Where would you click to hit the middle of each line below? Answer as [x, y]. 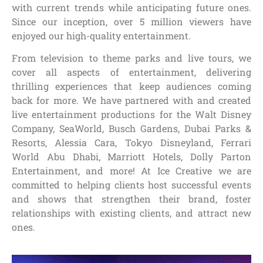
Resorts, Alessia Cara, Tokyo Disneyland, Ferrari [131, 143]
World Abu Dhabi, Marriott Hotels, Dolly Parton [131, 157]
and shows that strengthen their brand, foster [131, 199]
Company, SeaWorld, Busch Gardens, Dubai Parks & [131, 129]
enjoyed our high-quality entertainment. [101, 35]
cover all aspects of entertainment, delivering [131, 72]
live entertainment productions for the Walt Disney [131, 114]
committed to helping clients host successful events [131, 185]
